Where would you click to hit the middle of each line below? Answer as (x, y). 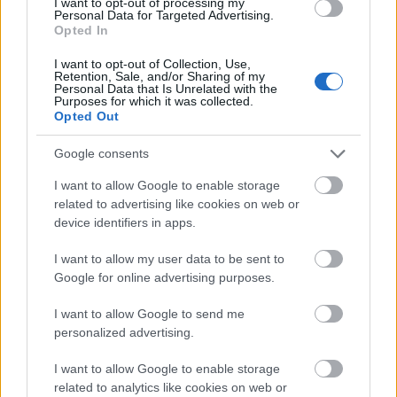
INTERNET (190, 139)
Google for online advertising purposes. (164, 277)
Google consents (101, 153)
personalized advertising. (124, 332)
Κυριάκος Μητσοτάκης (154, 14)
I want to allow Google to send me (149, 313)
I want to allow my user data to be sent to (169, 258)
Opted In (82, 30)
